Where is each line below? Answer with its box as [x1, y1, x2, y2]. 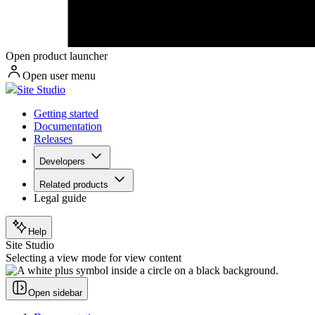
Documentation [34, 120, 102, 133]
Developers [39, 156, 85, 167]
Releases [34, 133, 72, 146]
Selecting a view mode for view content [6, 252, 181, 264]
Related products [39, 179, 108, 191]
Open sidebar [28, 288, 82, 299]
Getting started [34, 108, 98, 120]
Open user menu [22, 70, 96, 82]
